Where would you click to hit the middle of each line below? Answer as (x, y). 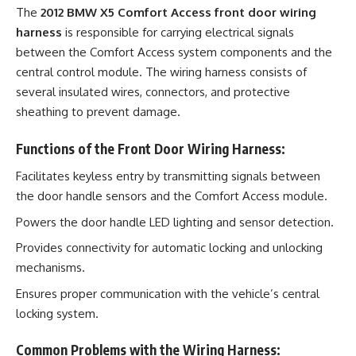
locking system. (57, 313)
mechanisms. (50, 267)
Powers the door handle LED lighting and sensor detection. (175, 222)
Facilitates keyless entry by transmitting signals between (168, 176)
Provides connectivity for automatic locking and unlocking (169, 248)
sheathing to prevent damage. (98, 112)
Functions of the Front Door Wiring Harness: (151, 148)
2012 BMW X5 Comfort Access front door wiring (178, 12)
